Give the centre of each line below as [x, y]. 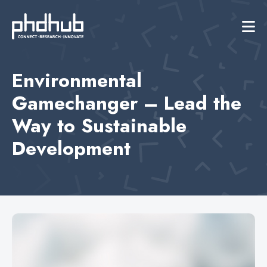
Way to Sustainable [99, 126]
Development [71, 148]
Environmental [77, 80]
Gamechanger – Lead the [127, 103]
